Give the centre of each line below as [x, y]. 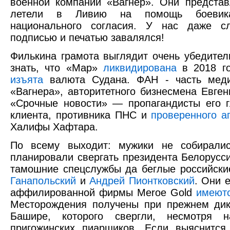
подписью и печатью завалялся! [87, 37]
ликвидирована [140, 68]
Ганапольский [43, 180]
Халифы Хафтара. [54, 127]
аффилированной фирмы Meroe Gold [103, 192]
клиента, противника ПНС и [81, 115]
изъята [27, 79]
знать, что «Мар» [57, 68]
